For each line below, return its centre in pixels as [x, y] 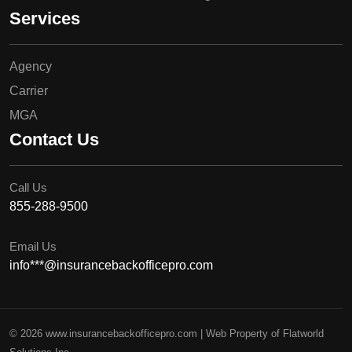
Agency [31, 66]
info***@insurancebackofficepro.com [111, 265]
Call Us [28, 187]
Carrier [29, 90]
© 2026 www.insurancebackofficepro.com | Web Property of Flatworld [167, 333]
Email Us [33, 246]
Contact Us [54, 139]
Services [45, 18]
